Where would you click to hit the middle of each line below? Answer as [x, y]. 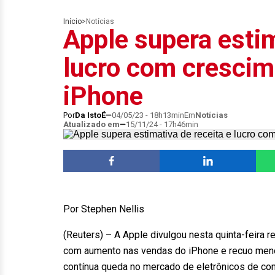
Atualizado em [91, 124]
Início [72, 21]
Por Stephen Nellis [104, 209]
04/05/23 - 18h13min [148, 115]
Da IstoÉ [90, 115]
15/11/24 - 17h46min [162, 124]
